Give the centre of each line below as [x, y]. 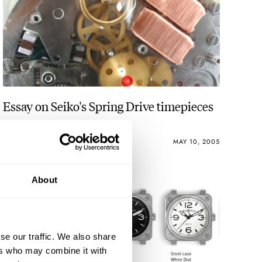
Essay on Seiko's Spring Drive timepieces [108, 105]
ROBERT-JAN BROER [36, 142]
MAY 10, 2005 [196, 142]
